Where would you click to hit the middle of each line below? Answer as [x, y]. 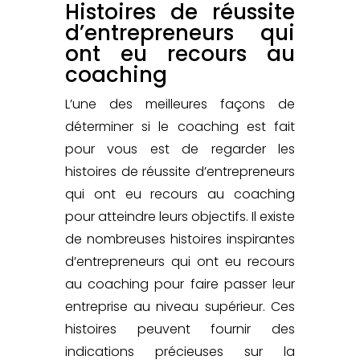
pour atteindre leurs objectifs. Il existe [180, 216]
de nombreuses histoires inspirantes [180, 239]
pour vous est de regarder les [180, 149]
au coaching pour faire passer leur [180, 284]
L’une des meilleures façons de [180, 104]
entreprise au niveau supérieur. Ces [180, 306]
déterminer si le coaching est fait [180, 126]
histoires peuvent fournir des [180, 329]
